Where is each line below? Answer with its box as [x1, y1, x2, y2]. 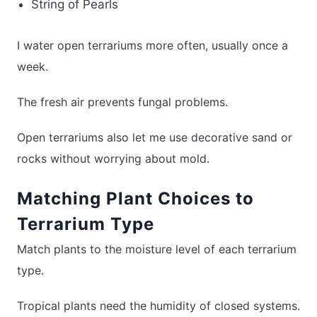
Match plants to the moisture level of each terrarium [17, 242, 296, 257]
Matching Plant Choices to [17, 188, 254, 209]
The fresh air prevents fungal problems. [17, 95, 228, 110]
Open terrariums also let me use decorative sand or [17, 130, 292, 145]
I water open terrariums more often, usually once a [17, 38, 288, 53]
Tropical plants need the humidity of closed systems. [17, 299, 300, 313]
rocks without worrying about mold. [17, 151, 209, 166]
